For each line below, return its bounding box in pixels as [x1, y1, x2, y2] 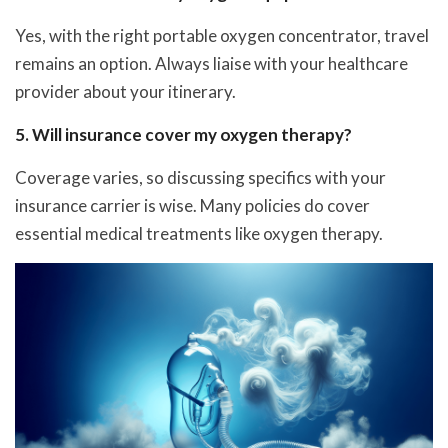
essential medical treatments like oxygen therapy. [15, 222, 383, 244]
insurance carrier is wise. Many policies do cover [15, 194, 370, 216]
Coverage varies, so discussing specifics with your [15, 166, 386, 188]
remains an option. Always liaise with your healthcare [15, 52, 408, 74]
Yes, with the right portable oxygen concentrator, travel [15, 24, 429, 46]
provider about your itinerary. [15, 80, 236, 102]
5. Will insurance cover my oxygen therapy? [15, 123, 352, 145]
